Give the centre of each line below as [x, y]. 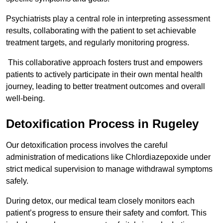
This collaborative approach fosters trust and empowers [104, 63]
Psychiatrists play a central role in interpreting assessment [108, 19]
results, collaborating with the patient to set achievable [101, 31]
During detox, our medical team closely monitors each [100, 201]
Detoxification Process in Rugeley [102, 124]
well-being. [25, 99]
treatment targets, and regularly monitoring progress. [98, 43]
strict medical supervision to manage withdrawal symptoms [109, 169]
